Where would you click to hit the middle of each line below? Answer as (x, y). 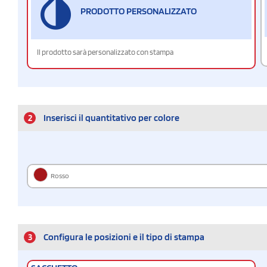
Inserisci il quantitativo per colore (111, 117)
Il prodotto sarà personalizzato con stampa (105, 52)
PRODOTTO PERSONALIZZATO (139, 11)
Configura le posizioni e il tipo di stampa (124, 237)
